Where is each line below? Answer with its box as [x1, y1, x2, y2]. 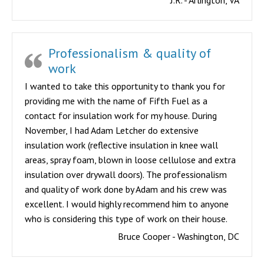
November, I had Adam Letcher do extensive [25, 124, 199, 136]
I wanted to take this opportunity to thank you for [25, 80, 225, 92]
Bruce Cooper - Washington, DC [118, 230, 239, 242]
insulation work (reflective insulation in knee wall [25, 139, 218, 151]
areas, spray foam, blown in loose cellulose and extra [25, 154, 236, 166]
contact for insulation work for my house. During [25, 110, 217, 121]
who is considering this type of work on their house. [25, 213, 227, 225]
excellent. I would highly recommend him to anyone [25, 198, 229, 210]
